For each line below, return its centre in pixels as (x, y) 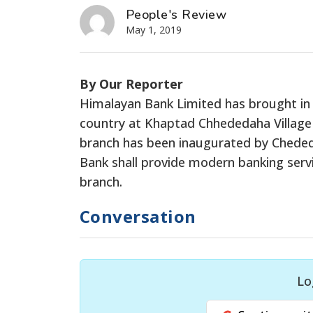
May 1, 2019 (154, 29)
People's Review (176, 14)
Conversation (138, 216)
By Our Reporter (131, 83)
